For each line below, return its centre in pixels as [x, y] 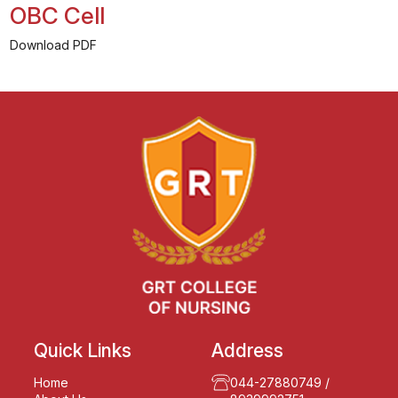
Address [247, 350]
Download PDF [54, 44]
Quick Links [82, 350]
